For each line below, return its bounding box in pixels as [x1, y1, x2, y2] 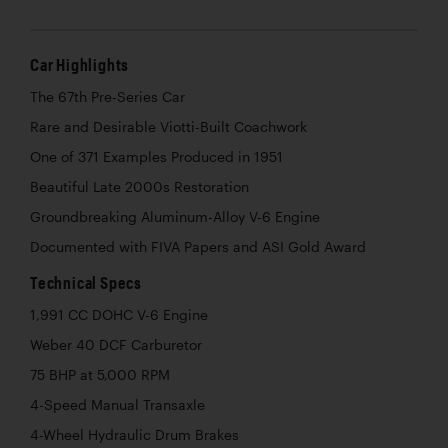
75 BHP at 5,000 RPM [30, 367, 170, 384]
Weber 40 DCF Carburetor [30, 337, 202, 354]
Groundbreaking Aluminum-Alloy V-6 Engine [30, 209, 320, 226]
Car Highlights [30, 55, 130, 75]
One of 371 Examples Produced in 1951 [30, 149, 283, 166]
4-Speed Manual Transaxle [30, 397, 205, 414]
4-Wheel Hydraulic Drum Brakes [30, 427, 239, 444]
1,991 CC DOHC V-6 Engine [30, 307, 208, 324]
